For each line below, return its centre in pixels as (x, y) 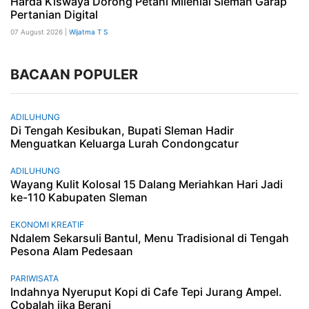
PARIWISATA (34, 278)
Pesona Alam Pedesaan (72, 251)
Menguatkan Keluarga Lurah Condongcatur (124, 143)
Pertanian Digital (54, 14)
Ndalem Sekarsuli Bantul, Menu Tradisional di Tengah (150, 238)
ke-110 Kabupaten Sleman (79, 197)
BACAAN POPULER (74, 74)
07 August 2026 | (40, 32)
